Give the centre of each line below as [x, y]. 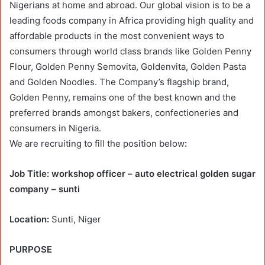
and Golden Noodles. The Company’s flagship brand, [119, 82]
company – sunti [45, 189]
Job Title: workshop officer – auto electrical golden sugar [132, 173]
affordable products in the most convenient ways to [117, 35]
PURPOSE [31, 249]
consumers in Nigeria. [55, 128]
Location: [29, 219]
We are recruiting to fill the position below [97, 143]
